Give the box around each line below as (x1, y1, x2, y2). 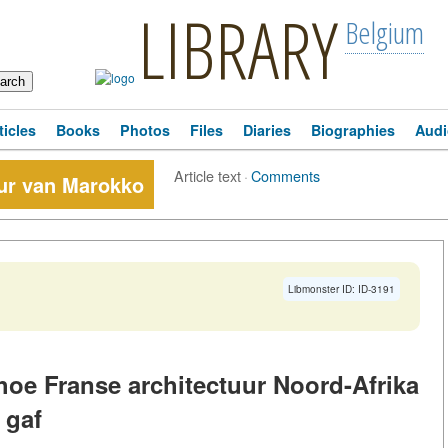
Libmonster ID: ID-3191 (288, 282, 395, 296)
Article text (174, 165, 241, 186)
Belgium (344, 12, 424, 53)
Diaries (243, 120, 291, 140)
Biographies (311, 120, 395, 140)
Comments (251, 165, 320, 186)
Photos (120, 120, 170, 140)
